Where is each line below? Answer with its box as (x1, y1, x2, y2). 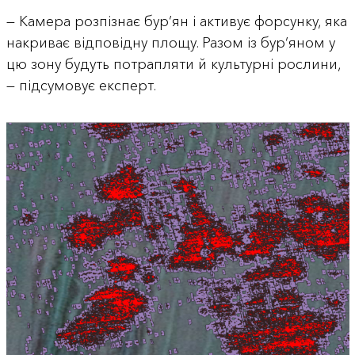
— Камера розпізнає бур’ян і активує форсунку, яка (6, 13, 347, 31)
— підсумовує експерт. (6, 77, 156, 95)
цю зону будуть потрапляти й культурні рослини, (6, 55, 341, 74)
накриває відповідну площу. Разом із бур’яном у (6, 34, 335, 52)
